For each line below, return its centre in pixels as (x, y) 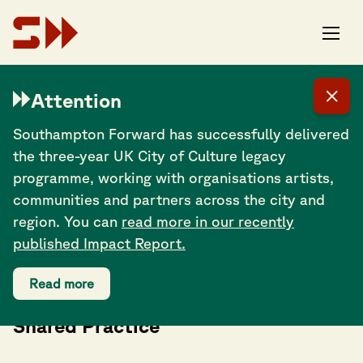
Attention (76, 100)
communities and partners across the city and (169, 199)
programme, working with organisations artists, (173, 177)
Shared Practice (86, 326)
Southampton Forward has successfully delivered (181, 134)
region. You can (67, 221)
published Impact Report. (99, 243)
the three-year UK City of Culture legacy (149, 156)
